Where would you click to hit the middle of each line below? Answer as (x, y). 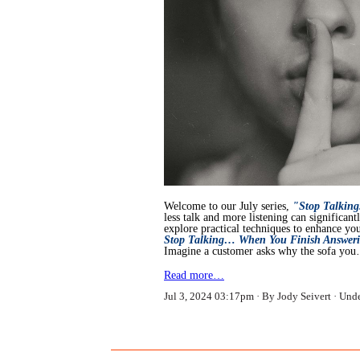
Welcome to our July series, (228, 207)
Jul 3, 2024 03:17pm (209, 297)
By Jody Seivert (297, 297)
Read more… (194, 276)
